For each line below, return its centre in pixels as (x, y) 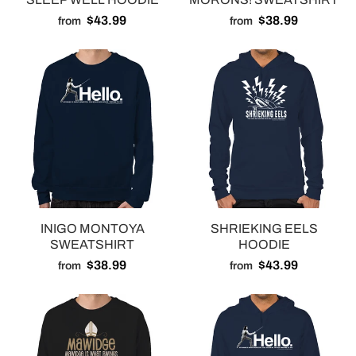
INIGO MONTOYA (92, 229)
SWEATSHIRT (92, 245)
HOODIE (264, 245)
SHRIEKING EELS (264, 229)
